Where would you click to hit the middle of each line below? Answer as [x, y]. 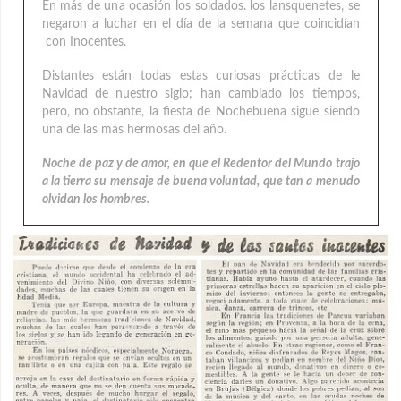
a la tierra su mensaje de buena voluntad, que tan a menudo [200, 182]
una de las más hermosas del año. [134, 130]
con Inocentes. [84, 43]
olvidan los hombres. [95, 200]
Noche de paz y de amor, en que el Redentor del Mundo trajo [200, 164]
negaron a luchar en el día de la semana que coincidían [200, 25]
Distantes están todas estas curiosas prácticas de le [200, 77]
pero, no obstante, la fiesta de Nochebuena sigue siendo [200, 112]
